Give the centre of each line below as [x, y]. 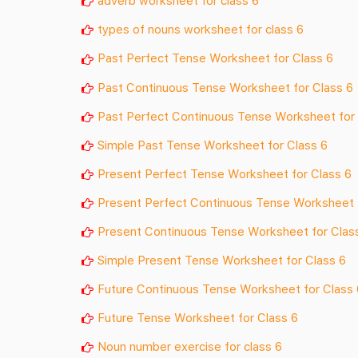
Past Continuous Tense [163, 87]
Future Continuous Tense [169, 288]
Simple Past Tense [151, 144]
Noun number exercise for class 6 [190, 346]
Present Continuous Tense [173, 231]
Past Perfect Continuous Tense [186, 115]
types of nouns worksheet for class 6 [201, 29]
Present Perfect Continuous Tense [195, 202]
